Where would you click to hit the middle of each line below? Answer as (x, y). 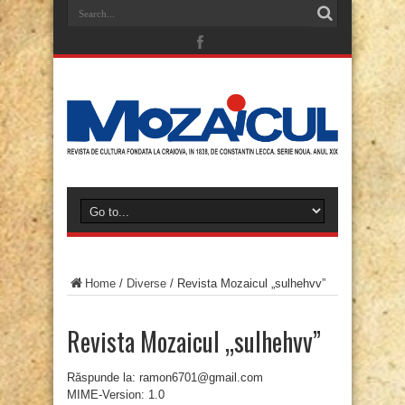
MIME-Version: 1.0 (116, 395)
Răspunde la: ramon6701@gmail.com (165, 378)
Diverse (146, 284)
